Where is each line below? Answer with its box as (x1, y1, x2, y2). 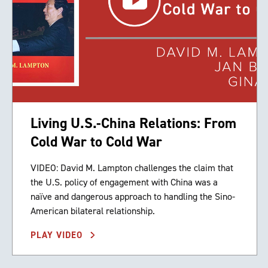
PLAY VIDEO (31, 229, 86, 242)
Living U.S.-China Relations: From (31, 114, 236, 133)
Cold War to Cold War (31, 132, 162, 152)
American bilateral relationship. (31, 205, 155, 218)
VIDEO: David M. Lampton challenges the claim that (31, 162, 233, 175)
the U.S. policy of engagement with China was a (31, 176, 218, 189)
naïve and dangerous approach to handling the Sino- (31, 190, 235, 203)
